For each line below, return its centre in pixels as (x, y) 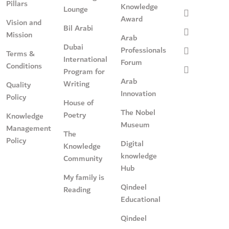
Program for (84, 71)
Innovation (138, 93)
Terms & (20, 53)
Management (29, 128)
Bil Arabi (78, 28)
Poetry (75, 115)
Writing (76, 84)
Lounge (76, 9)
